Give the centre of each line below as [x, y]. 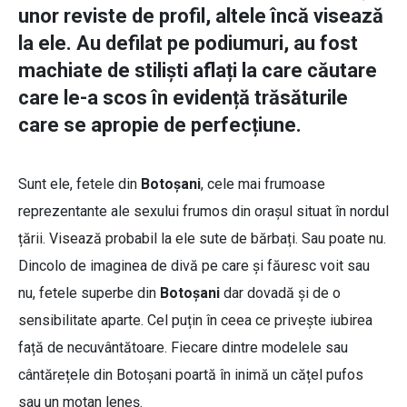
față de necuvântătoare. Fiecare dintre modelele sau [183, 348]
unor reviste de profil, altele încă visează [201, 16]
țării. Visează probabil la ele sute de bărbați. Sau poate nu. [202, 239]
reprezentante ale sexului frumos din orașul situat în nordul [203, 212]
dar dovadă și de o [280, 293]
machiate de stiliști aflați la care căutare [198, 71]
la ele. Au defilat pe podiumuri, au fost [188, 44]
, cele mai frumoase [263, 184]
